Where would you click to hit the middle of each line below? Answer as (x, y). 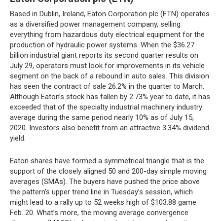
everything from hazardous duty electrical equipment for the (107, 35)
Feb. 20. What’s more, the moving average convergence (99, 213)
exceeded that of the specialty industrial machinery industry (106, 107)
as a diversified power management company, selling (95, 24)
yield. (18, 138)
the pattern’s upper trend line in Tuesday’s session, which (101, 192)
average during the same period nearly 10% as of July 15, (102, 117)
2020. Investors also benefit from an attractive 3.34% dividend (110, 128)
